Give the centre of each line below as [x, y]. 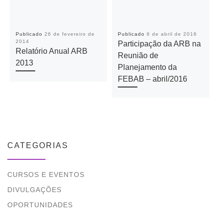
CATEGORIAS [38, 145]
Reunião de [138, 55]
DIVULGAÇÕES [34, 190]
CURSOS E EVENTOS [46, 175]
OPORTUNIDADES [40, 205]
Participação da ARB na [159, 43]
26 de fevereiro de [69, 34]
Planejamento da [147, 67]
